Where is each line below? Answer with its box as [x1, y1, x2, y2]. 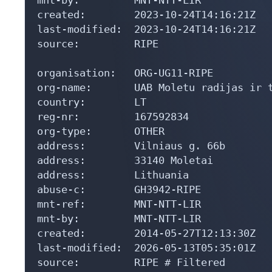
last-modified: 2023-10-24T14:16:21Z [37, 17, 256, 30]
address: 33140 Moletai [37, 148, 213, 161]
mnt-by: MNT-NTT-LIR [37, 206, 201, 219]
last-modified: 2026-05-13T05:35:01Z [37, 236, 256, 248]
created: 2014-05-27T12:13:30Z [37, 221, 256, 234]
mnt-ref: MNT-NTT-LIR [37, 192, 201, 205]
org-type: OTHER [37, 119, 165, 132]
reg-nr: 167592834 [37, 104, 189, 117]
